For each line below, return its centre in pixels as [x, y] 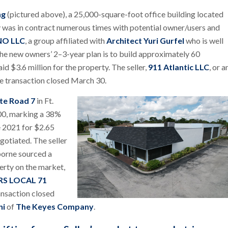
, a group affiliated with [66, 41]
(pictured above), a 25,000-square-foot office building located [115, 14]
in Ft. [44, 100]
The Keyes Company [55, 206]
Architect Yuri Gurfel [145, 41]
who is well [204, 41]
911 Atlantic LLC [179, 67]
